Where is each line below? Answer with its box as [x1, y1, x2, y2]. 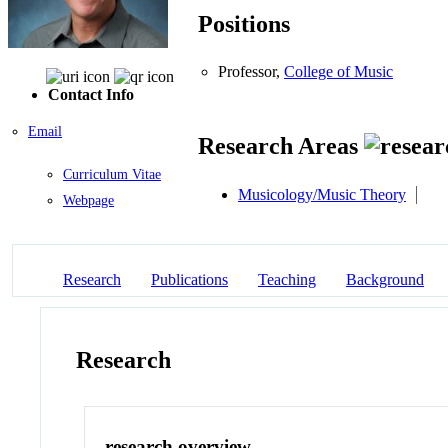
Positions [198, 11, 290, 38]
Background [346, 270, 424, 288]
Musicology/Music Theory [238, 185, 406, 203]
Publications [151, 270, 228, 288]
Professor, [218, 63, 284, 81]
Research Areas [198, 133, 364, 160]
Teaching [258, 270, 316, 288]
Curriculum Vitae [63, 166, 161, 182]
